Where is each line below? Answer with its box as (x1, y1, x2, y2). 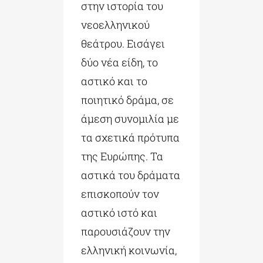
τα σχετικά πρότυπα (80, 130, 180, 145)
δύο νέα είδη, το (80, 55, 158, 70)
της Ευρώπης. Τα (80, 149, 163, 164)
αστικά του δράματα (80, 168, 180, 183)
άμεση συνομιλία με (80, 112, 179, 126)
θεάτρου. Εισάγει (80, 36, 165, 51)
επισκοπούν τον (80, 187, 159, 201)
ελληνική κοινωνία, (80, 243, 177, 258)
